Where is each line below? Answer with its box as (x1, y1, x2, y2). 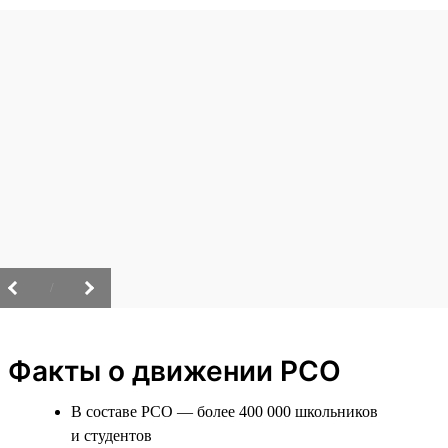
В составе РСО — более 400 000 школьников (71, 402, 378, 420)
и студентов (71, 426, 152, 444)
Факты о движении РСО (8, 353, 341, 388)
